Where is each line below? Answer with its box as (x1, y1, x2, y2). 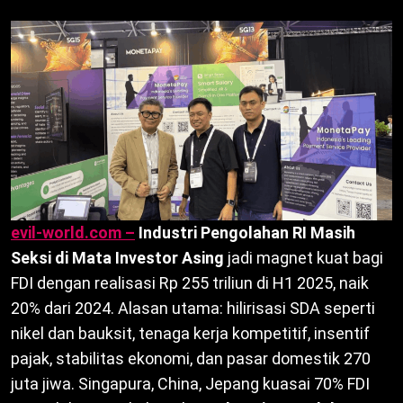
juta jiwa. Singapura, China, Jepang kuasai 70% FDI (11, 374, 370, 394)
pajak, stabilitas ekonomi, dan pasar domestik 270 (11, 349, 371, 369)
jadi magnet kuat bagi (224, 248, 383, 268)
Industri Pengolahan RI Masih (139, 223, 355, 243)
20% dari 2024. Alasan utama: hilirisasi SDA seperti (11, 299, 375, 318)
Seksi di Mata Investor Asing (11, 248, 224, 268)
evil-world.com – (11, 223, 135, 243)
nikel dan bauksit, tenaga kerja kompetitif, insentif (11, 324, 370, 344)
